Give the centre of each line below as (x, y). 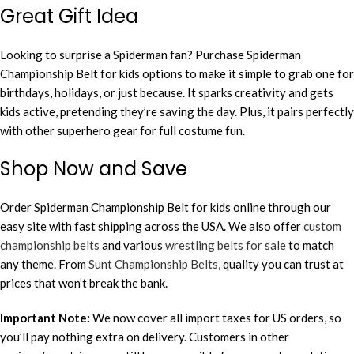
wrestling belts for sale (226, 245)
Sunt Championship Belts (153, 264)
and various (132, 245)
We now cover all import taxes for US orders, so (216, 317)
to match (310, 245)
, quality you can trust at (281, 264)
